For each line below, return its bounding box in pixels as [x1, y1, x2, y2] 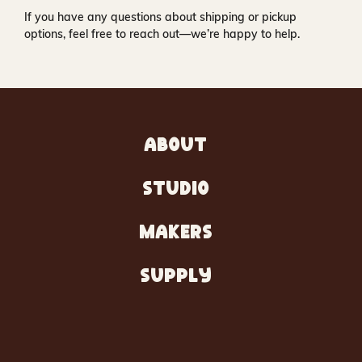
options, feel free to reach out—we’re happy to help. [24, 27, 300, 41]
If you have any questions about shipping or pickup [24, 10, 297, 24]
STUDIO [141, 177, 209, 203]
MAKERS [138, 221, 213, 246]
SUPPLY [139, 264, 212, 290]
